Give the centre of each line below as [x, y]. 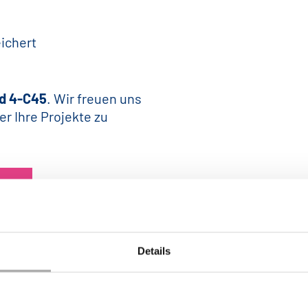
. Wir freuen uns [94, 98]
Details [154, 251]
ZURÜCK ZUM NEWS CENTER [154, 267]
